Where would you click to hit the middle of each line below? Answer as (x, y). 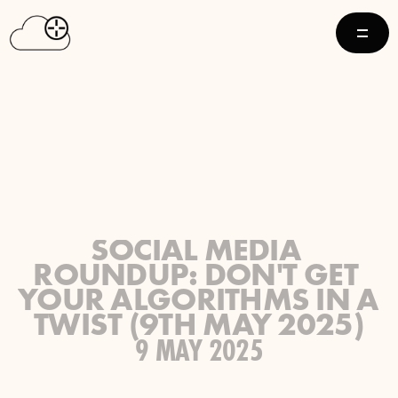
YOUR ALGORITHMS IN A (199, 302)
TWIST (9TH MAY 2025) (199, 327)
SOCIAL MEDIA (196, 252)
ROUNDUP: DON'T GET (196, 277)
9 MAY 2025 (199, 352)
